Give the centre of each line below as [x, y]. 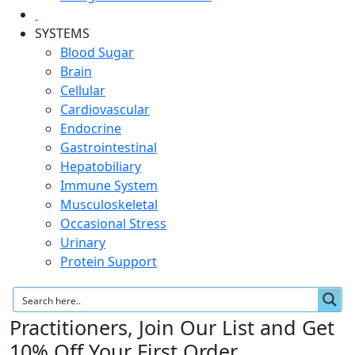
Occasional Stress [113, 223]
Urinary [83, 242]
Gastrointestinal [109, 147]
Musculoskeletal [109, 204]
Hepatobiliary [101, 166]
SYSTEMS [62, 33]
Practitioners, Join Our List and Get [172, 327]
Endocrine [91, 128]
